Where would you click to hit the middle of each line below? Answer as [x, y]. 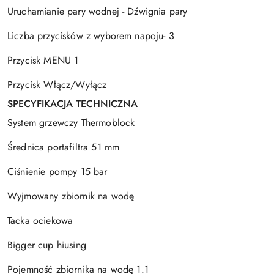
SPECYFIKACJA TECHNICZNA [72, 103]
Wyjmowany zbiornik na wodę [71, 196]
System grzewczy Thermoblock [71, 122]
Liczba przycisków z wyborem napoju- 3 [91, 35]
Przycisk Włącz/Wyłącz [57, 84]
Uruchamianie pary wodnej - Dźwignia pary [98, 11]
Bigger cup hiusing [47, 245]
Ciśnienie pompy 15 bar [57, 171]
